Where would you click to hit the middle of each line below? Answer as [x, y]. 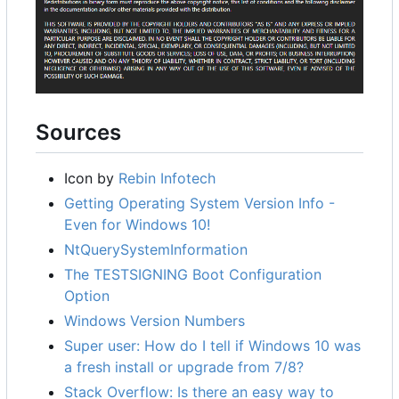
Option [87, 296]
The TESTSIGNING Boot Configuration [193, 275]
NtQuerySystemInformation [156, 250]
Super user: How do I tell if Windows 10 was [212, 346]
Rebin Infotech [167, 179]
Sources [78, 133]
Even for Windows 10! [137, 225]
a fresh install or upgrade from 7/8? [184, 367]
